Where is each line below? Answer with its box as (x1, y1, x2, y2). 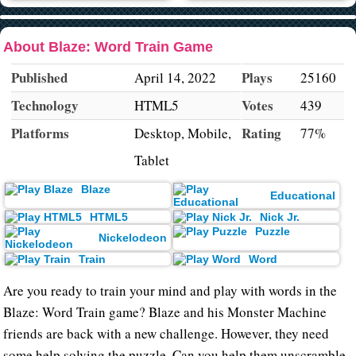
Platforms (11, 122, 70, 143)
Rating (242, 122, 281, 143)
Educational (270, 189, 336, 203)
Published (11, 67, 68, 87)
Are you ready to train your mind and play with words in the (3, 281, 338, 300)
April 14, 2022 (134, 68, 217, 87)
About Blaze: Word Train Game (3, 38, 214, 55)
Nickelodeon (99, 231, 168, 245)
